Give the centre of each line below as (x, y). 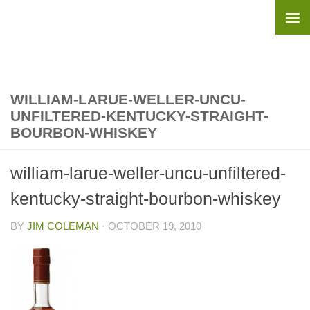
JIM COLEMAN (63, 226)
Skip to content (58, 19)
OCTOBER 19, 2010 (155, 226)
